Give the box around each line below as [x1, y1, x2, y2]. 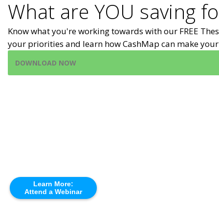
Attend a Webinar [24, 188, 82, 196]
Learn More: [33, 180, 73, 188]
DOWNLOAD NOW [15, 58, 76, 67]
